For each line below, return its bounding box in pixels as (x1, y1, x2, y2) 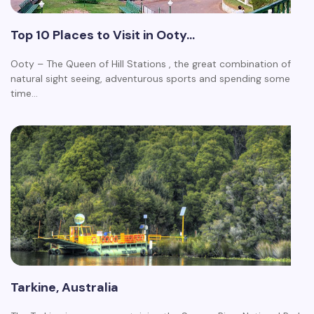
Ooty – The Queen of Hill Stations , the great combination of (11, 57, 291, 71)
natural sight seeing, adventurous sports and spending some (11, 72, 290, 86)
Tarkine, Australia (11, 279, 118, 296)
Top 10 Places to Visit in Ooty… (11, 27, 195, 44)
